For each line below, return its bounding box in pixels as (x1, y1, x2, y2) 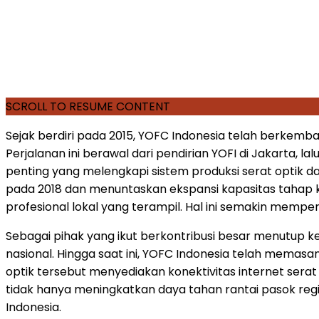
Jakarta (251, 145, 296, 162)
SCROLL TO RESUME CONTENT (6, 98, 170, 115)
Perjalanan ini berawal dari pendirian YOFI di (6, 145, 251, 162)
